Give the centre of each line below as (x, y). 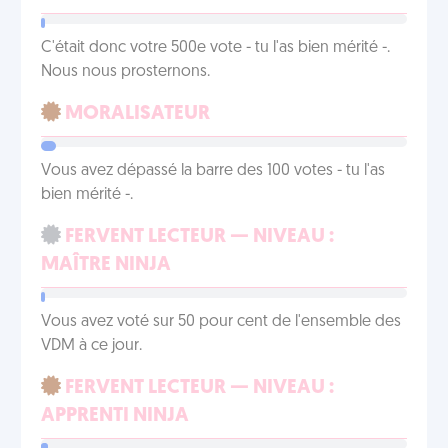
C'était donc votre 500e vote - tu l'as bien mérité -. (215, 48)
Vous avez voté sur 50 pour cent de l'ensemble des (221, 322)
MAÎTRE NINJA (106, 265)
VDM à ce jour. (91, 346)
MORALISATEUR (135, 114)
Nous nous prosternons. (125, 72)
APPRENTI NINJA (115, 416)
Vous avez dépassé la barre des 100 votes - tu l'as (213, 171)
